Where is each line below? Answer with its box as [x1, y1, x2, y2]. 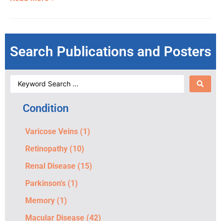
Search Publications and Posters [10, 43, 211, 60]
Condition [23, 102, 69, 115]
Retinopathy [25, 144, 68, 154]
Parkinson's [25, 179, 66, 188]
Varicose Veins [25, 127, 78, 137]
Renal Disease [25, 161, 75, 171]
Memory [25, 196, 55, 206]
